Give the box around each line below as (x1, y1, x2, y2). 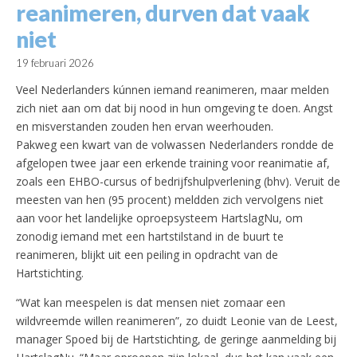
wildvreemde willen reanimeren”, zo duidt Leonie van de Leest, (16, 313, 338, 329)
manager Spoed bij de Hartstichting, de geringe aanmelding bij (16, 331, 336, 347)
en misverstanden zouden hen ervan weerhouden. (16, 119, 273, 135)
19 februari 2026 (16, 57, 94, 70)
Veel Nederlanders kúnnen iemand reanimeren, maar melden (16, 82, 329, 98)
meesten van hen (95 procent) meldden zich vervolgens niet (16, 192, 324, 208)
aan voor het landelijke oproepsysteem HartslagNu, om (16, 210, 303, 226)
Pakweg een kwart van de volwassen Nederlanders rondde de (16, 137, 334, 153)
